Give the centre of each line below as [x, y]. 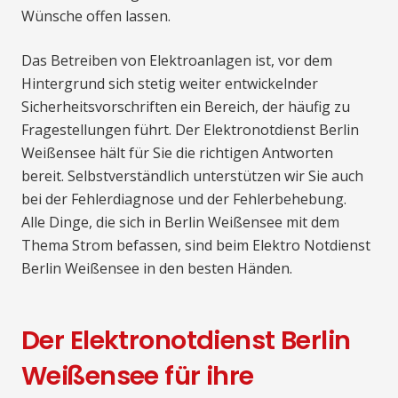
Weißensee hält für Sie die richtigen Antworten [177, 152]
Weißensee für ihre [138, 375]
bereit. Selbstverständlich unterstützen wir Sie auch [192, 175]
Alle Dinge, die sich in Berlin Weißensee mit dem [180, 222]
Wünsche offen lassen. [96, 16]
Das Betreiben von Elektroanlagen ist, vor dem [177, 60]
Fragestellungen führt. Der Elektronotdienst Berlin [190, 129]
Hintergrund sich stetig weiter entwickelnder [170, 83]
